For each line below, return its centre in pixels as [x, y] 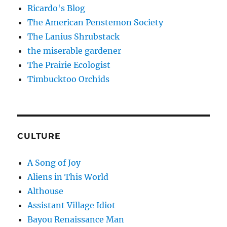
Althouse [46, 191]
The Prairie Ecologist [69, 65]
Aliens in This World [68, 177]
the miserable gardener [74, 51]
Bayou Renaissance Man [76, 220]
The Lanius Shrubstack [74, 37]
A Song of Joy [54, 163]
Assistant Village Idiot [72, 205]
